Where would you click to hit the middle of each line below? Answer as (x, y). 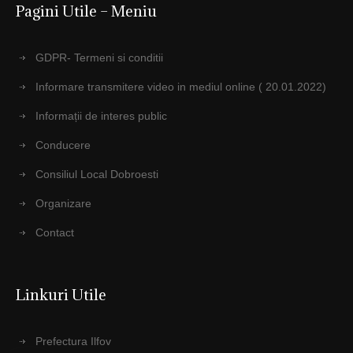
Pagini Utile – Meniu (87, 11)
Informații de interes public (102, 116)
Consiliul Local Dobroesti (97, 175)
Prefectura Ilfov (74, 342)
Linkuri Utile (61, 295)
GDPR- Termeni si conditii (100, 58)
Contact (55, 233)
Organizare (64, 204)
